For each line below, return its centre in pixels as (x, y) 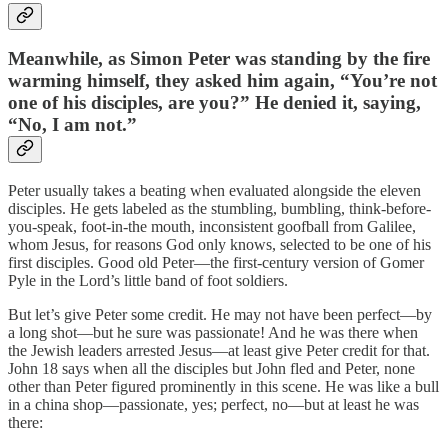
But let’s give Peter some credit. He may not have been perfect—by (220, 314)
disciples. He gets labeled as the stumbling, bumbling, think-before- (219, 208)
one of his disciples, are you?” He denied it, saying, (214, 103)
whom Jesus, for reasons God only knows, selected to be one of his (219, 244)
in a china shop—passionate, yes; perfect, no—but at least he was (213, 404)
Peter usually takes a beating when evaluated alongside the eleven (214, 190)
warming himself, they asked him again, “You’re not (222, 81)
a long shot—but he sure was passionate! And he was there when (213, 332)
